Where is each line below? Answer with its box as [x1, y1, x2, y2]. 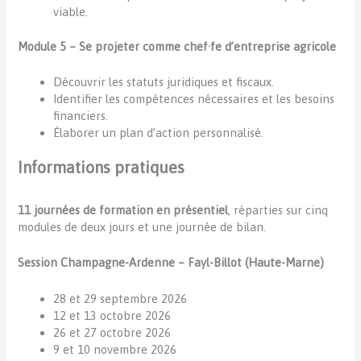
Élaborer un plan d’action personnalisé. [53, 125, 264, 139]
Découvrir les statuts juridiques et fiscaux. [53, 74, 275, 89]
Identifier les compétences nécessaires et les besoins [53, 91, 335, 106]
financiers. [53, 108, 109, 122]
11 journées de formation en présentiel [18, 202, 229, 217]
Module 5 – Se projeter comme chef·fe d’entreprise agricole [18, 39, 337, 53]
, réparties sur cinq [228, 202, 329, 217]
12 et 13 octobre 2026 [53, 308, 172, 322]
